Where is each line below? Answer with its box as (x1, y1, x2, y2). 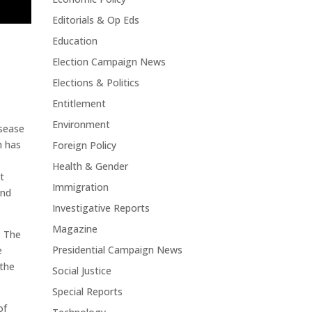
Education (52, 34, 97, 48)
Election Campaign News (52, 55, 166, 69)
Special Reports (52, 285, 123, 299)
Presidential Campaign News (52, 243, 182, 257)
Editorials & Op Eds (52, 13, 139, 27)
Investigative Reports (52, 201, 150, 215)
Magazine (52, 222, 97, 236)
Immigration (52, 180, 109, 194)
